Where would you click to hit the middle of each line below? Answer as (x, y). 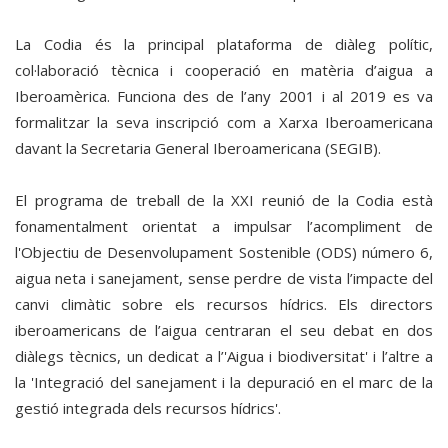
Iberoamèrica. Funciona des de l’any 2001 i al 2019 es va (224, 96)
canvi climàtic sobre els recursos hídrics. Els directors (224, 304)
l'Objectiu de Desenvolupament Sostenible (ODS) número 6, (224, 252)
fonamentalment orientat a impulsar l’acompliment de (224, 226)
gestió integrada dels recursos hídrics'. (148, 408)
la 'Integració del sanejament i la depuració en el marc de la (224, 382)
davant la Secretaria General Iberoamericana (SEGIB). (198, 148)
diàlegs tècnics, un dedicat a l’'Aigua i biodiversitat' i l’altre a (224, 356)
